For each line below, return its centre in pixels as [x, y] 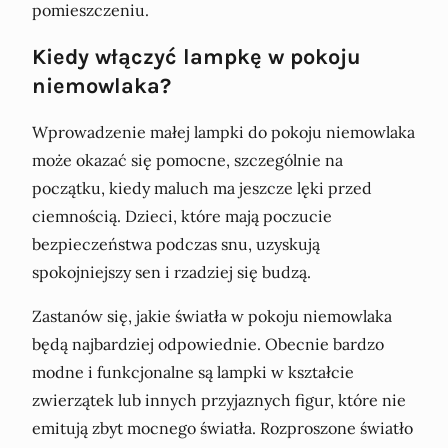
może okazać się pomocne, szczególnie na [187, 159]
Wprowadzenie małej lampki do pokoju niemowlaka [223, 131]
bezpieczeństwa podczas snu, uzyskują [176, 243]
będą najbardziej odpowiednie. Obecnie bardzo [208, 343]
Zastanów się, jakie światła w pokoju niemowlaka [212, 315]
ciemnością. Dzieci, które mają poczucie [182, 215]
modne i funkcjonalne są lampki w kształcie [193, 371]
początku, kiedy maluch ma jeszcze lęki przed [202, 187]
